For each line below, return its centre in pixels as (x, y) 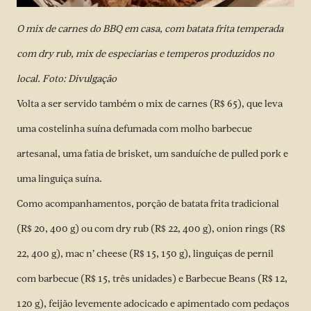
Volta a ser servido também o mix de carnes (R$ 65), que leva (150, 103)
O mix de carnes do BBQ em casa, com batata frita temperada (150, 28)
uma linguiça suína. (59, 178)
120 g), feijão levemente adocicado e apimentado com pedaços (153, 303)
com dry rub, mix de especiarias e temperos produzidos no (145, 53)
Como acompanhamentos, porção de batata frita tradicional (148, 203)
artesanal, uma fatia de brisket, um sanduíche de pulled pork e (152, 153)
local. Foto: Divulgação (67, 78)
